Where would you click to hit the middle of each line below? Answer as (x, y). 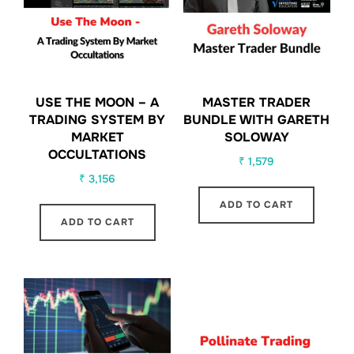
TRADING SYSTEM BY (98, 119)
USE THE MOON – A (98, 102)
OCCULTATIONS (98, 154)
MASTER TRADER (257, 102)
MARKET (97, 137)
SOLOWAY (256, 137)
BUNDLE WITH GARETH (257, 119)
